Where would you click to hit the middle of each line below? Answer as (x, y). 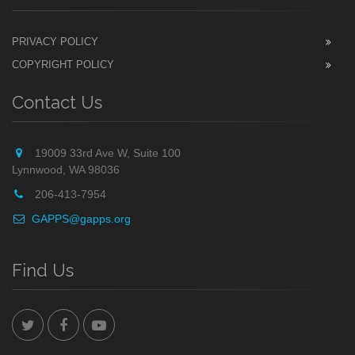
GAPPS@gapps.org (81, 219)
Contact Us (57, 102)
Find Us (43, 270)
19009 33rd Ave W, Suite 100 (106, 153)
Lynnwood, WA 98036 (66, 170)
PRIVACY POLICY (55, 42)
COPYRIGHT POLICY (63, 65)
